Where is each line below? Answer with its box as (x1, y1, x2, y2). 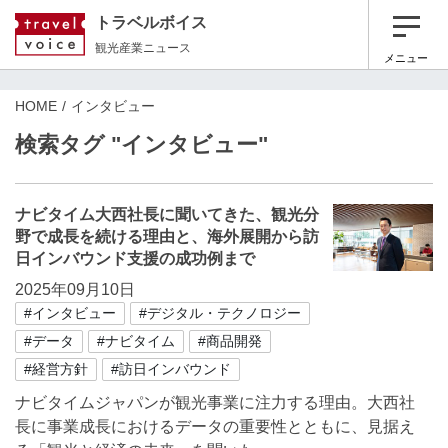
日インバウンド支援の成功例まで (15, 250, 255, 267)
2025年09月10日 (15, 281, 135, 298)
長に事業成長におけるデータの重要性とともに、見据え (15, 418, 415, 435)
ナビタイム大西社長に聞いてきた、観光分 (15, 206, 319, 223)
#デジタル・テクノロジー (139, 305, 301, 321)
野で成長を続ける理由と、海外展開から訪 (15, 228, 319, 245)
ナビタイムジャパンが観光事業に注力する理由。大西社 (15, 394, 415, 411)
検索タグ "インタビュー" (15, 132, 268, 157)
